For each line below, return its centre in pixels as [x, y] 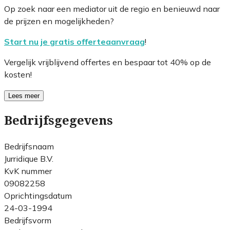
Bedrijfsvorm [28, 220]
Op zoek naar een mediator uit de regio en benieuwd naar [112, 8]
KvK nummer [28, 171]
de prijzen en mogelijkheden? [59, 21]
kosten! [18, 74]
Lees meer [24, 95]
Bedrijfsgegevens [59, 120]
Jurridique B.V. [29, 158]
